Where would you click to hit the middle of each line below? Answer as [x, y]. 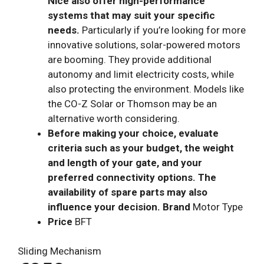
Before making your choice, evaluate [133, 133]
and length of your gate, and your [125, 162]
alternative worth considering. [114, 118]
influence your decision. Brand [119, 207]
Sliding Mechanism [60, 251]
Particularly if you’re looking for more [163, 30]
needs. [64, 30]
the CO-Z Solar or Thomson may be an [132, 103]
